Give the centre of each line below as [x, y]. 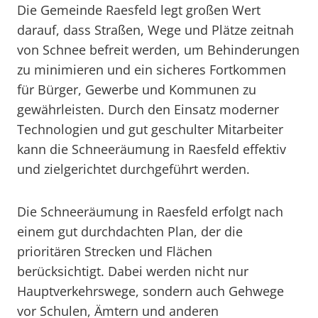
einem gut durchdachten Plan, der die [130, 231]
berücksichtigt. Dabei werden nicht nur [133, 271]
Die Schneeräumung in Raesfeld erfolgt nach [150, 212]
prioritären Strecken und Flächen [115, 251]
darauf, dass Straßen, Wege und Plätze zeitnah [155, 30]
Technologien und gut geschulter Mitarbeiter [150, 129]
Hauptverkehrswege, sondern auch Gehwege [150, 291]
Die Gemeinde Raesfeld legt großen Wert [139, 10]
